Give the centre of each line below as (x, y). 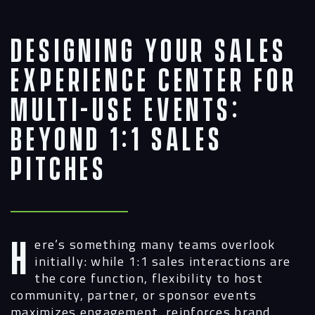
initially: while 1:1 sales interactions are (163, 261)
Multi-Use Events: (126, 111)
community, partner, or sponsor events (134, 294)
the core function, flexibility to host (149, 277)
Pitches (59, 170)
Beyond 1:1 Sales (117, 141)
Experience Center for (154, 82)
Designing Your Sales (149, 52)
